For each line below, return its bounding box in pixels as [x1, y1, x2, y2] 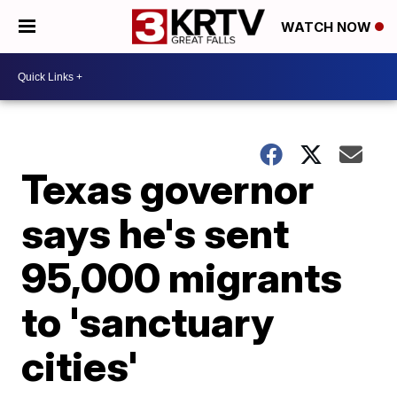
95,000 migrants [21, 253, 343, 302]
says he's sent [21, 208, 290, 258]
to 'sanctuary [21, 297, 275, 346]
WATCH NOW [281, 19, 375, 36]
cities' [21, 341, 139, 391]
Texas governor [21, 164, 315, 214]
